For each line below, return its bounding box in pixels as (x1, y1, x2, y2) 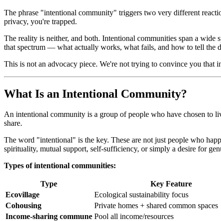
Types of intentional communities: (4, 161, 116, 170)
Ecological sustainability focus (94, 190, 188, 199)
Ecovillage (5, 190, 39, 199)
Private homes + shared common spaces (94, 201, 218, 210)
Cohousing (5, 201, 41, 210)
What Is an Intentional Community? (4, 87, 187, 100)
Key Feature (150, 180, 192, 188)
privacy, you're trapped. (4, 17, 77, 26)
